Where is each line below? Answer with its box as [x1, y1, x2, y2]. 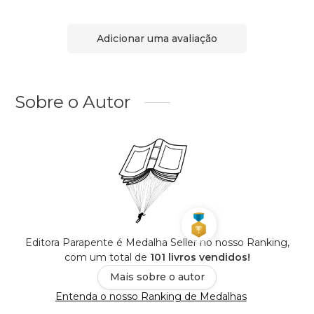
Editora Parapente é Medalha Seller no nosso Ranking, [25, 236, 289, 250]
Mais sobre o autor [109, 271, 205, 284]
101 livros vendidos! [149, 251, 250, 264]
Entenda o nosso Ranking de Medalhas [55, 290, 247, 303]
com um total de [64, 251, 150, 264]
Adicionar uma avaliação [97, 32, 217, 45]
